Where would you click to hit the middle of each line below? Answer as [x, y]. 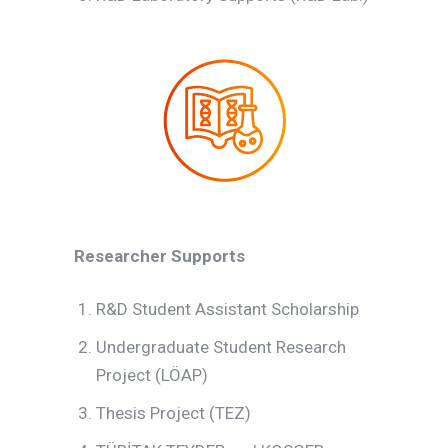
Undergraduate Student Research [221, 347]
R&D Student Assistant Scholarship [228, 309]
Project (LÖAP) [152, 375]
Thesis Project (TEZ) [174, 413]
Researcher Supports [159, 256]
